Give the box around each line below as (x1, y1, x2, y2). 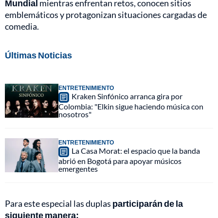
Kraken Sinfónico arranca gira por (72, 91, 182, 101)
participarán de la (112, 198, 183, 209)
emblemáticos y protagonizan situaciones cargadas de (5, 9, 207, 20)
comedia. (5, 21, 39, 32)
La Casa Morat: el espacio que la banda (72, 146, 200, 156)
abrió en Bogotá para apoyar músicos (58, 156, 182, 166)
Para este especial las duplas (5, 198, 112, 209)
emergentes (58, 164, 98, 174)
